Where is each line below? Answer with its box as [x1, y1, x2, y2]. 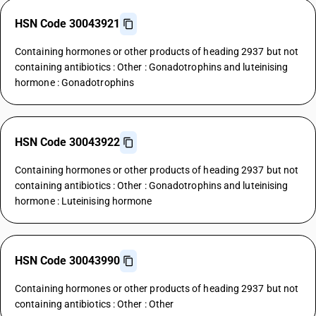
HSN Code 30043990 [15, 254, 120, 267]
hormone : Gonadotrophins [15, 77, 135, 88]
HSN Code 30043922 [15, 135, 120, 149]
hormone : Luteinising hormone [15, 195, 152, 207]
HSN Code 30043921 [15, 17, 120, 30]
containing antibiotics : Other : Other [15, 298, 174, 310]
